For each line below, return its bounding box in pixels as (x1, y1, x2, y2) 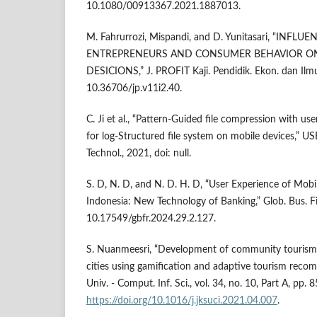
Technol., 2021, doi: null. (86, 149, 191, 159)
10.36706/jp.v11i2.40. (86, 83, 182, 94)
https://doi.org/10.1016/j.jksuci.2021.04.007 (86, 296, 277, 306)
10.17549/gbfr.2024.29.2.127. (86, 214, 216, 224)
